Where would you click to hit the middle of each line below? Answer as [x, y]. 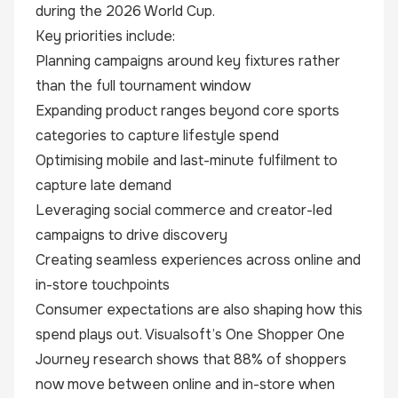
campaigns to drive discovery [131, 235]
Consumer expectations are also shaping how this [199, 310]
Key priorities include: [105, 36]
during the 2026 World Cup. [125, 11]
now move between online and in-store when [185, 384]
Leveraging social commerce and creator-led [184, 210]
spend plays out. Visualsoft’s [131, 334]
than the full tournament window [143, 86]
